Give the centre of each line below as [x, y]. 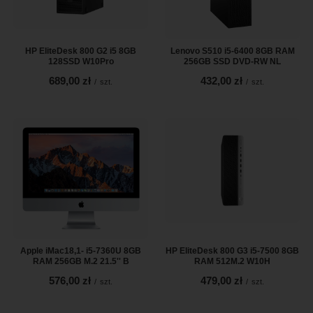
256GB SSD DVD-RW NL [232, 61]
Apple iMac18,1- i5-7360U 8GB [81, 250]
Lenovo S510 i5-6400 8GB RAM [232, 51]
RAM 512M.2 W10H [232, 261]
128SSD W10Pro [81, 61]
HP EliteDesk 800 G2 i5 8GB [81, 51]
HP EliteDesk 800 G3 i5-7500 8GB [232, 250]
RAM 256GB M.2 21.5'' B [81, 261]
